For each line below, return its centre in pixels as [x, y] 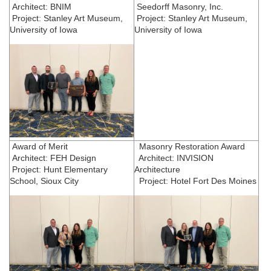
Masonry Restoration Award [190, 146]
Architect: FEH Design [53, 158]
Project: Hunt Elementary [59, 169]
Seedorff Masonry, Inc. [179, 6]
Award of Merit [40, 146]
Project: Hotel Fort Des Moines [195, 181]
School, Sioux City [44, 181]
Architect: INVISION [174, 158]
